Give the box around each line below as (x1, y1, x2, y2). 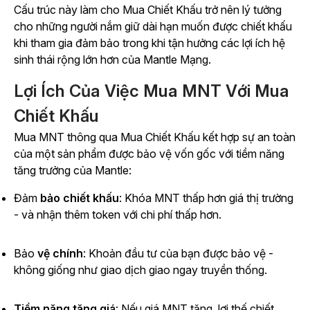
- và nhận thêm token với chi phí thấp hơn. (14, 208, 221, 222)
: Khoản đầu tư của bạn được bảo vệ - (83, 246, 273, 261)
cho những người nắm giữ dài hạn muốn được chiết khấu (14, 19, 292, 34)
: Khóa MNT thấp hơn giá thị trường (119, 191, 293, 206)
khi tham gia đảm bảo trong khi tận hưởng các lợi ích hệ (14, 36, 285, 51)
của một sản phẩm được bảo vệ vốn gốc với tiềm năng (14, 147, 284, 161)
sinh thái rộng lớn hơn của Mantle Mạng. (14, 53, 211, 67)
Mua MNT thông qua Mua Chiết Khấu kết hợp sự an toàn (14, 130, 295, 145)
